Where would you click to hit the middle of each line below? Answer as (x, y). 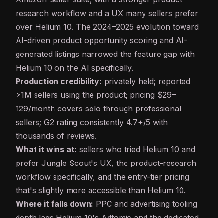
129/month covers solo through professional (98, 109)
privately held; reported (146, 82)
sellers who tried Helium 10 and (136, 150)
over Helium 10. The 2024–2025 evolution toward (107, 27)
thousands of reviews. (56, 136)
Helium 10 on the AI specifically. (74, 68)
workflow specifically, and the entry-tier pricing (102, 177)
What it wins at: (46, 150)
